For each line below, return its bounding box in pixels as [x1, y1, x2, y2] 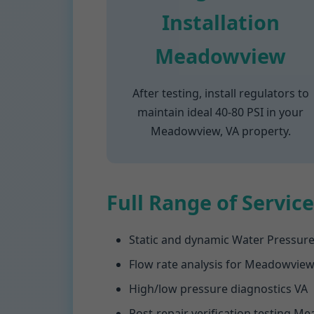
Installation [161, 8, 280, 36]
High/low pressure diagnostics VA [129, 281, 308, 296]
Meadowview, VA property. [150, 123, 291, 139]
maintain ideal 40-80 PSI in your [137, 104, 304, 120]
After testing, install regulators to [132, 86, 309, 101]
